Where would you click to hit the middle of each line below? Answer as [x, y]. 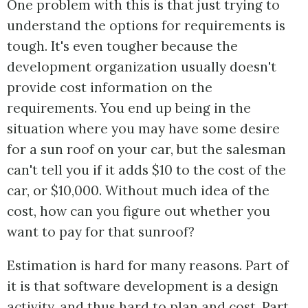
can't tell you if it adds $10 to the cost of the [146, 170]
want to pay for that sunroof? [101, 232]
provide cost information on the [110, 88]
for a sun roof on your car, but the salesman [146, 150]
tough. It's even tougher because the [122, 46]
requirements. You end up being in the [129, 108]
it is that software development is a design [143, 286]
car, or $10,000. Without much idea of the [138, 191]
